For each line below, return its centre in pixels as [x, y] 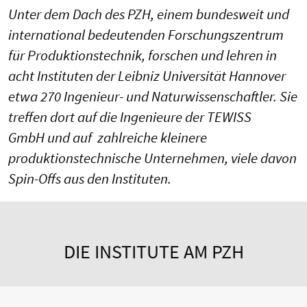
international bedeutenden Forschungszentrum [146, 35]
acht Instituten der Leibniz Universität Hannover [147, 76]
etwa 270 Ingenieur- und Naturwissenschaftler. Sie [153, 97]
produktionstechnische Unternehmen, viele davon [152, 158]
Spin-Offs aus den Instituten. [90, 179]
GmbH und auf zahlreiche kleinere [108, 138]
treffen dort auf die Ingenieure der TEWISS [130, 117]
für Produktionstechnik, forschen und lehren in [143, 56]
